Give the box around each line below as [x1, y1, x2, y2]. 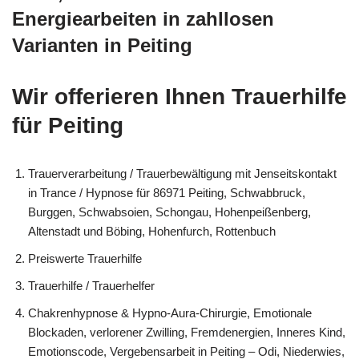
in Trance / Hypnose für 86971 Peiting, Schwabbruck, [28, 185, 305, 200]
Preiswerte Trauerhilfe [28, 251, 142, 265]
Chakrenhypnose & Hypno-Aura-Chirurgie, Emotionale [28, 305, 312, 320]
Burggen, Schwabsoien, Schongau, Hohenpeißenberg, [28, 204, 311, 219]
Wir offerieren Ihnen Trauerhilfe [12, 83, 347, 109]
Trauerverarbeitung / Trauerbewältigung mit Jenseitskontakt [28, 166, 337, 180]
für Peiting [12, 112, 123, 138]
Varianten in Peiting [12, 34, 192, 56]
